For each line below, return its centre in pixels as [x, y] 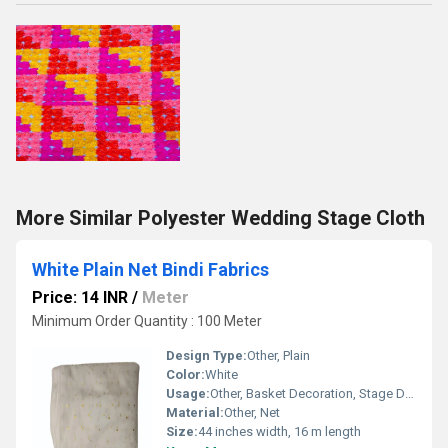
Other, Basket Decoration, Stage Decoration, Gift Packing [307, 393]
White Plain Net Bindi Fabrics [150, 269]
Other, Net [252, 412]
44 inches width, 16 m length [279, 431]
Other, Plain [278, 355]
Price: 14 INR [80, 297]
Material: [195, 412]
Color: [185, 374]
